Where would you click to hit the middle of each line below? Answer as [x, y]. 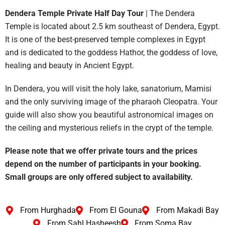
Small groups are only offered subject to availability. [99, 177]
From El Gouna [116, 210]
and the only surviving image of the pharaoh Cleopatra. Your [111, 101]
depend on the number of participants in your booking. [103, 164]
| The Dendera [169, 13]
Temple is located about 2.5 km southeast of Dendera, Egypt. [113, 26]
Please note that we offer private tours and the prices [101, 151]
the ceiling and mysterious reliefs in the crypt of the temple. [109, 128]
